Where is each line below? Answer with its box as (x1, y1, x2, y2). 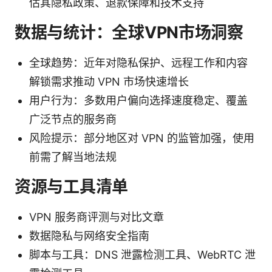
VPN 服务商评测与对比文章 (29, 210, 164, 223)
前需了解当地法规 (29, 150, 117, 163)
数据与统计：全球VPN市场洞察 (15, 22, 243, 42)
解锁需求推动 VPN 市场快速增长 (29, 75, 189, 88)
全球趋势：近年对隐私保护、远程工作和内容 (29, 56, 248, 69)
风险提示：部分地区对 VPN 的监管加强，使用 (29, 131, 254, 144)
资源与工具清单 (15, 176, 129, 197)
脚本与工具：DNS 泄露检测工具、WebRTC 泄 (29, 248, 256, 261)
